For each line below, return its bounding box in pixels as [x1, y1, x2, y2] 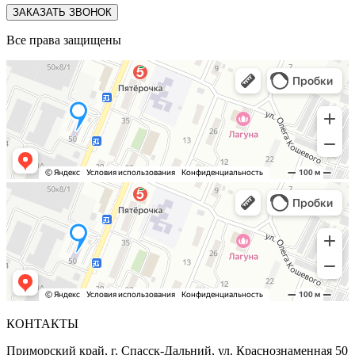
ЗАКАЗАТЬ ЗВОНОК [13, 6, 112, 18]
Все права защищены [6, 32, 121, 47]
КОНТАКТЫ [6, 316, 78, 330]
